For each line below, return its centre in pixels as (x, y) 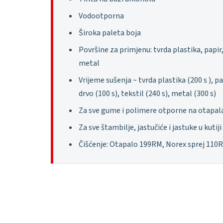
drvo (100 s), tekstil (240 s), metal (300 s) (147, 93)
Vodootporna (101, 16)
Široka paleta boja (110, 33)
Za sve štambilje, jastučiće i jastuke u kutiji (150, 127)
